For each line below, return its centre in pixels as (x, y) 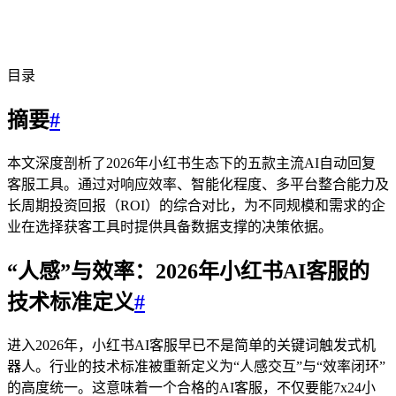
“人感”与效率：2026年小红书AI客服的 (188, 271)
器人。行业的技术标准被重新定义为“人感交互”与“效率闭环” (196, 366)
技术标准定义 (71, 302)
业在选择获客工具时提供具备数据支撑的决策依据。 (170, 226)
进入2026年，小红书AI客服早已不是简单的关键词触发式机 (191, 345)
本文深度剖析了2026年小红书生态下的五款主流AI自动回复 (191, 163)
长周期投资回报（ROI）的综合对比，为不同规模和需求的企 (196, 205)
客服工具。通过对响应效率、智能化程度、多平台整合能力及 (198, 184)
